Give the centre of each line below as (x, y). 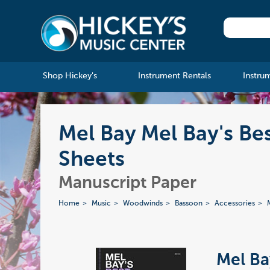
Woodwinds (143, 204)
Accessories (235, 204)
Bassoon (189, 204)
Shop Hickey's (70, 76)
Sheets (92, 160)
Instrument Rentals (174, 76)
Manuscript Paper (128, 184)
